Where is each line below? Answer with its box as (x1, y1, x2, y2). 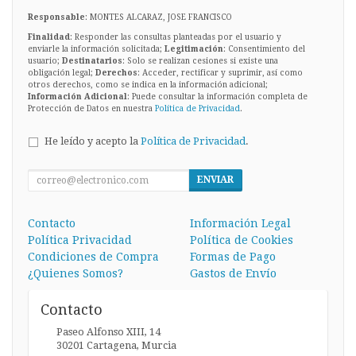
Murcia (141, 339, 176, 352)
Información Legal (190, 217, 291, 230)
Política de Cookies (190, 234, 293, 247)
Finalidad (28, 33, 70, 42)
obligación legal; (28, 68, 95, 78)
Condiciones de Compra (28, 250, 159, 264)
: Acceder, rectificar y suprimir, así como (137, 68, 303, 78)
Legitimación (164, 44, 223, 54)
